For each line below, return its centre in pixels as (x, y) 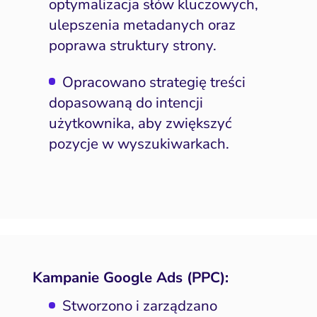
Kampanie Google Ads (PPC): (130, 277)
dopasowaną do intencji (126, 102)
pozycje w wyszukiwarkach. (139, 143)
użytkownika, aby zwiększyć (140, 123)
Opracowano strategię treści (154, 82)
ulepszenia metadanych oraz (142, 24)
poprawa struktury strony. (132, 45)
